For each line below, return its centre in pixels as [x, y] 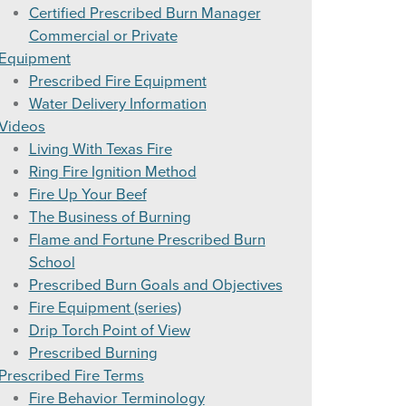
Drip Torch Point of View [109, 331]
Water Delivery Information [117, 105]
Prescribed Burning [93, 354]
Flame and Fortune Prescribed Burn [147, 241]
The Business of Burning [110, 218]
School [52, 263]
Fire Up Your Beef [87, 195]
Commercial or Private [103, 37]
